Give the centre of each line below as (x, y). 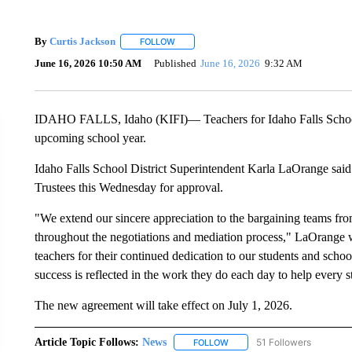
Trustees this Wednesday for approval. (128, 187)
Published (175, 64)
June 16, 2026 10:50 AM (88, 64)
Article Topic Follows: (86, 342)
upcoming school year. (90, 137)
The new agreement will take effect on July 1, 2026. (163, 305)
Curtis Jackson (82, 41)
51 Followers (283, 342)
